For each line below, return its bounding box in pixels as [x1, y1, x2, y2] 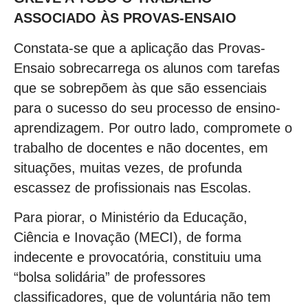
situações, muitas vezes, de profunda [14, 159, 242, 175]
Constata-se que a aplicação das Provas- [14, 40, 265, 56]
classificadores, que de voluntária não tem [14, 289, 271, 305]
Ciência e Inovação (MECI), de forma [14, 230, 241, 245]
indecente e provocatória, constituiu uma [14, 250, 261, 265]
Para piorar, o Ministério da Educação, [14, 210, 247, 225]
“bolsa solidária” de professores [14, 269, 206, 285]
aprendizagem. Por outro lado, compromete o [14, 120, 292, 135]
